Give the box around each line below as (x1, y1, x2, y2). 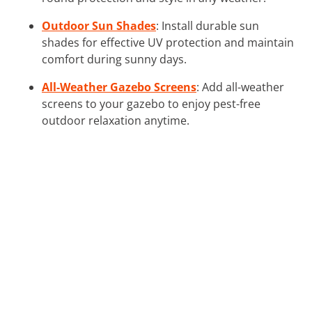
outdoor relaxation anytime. (42, 112, 189, 128)
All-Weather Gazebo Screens (42, 79, 196, 95)
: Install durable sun (156, 17, 259, 33)
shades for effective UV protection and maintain (42, 34, 294, 50)
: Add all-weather (196, 79, 284, 95)
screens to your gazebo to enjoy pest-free (42, 95, 260, 111)
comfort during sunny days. (42, 51, 187, 67)
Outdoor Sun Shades (42, 17, 156, 33)
